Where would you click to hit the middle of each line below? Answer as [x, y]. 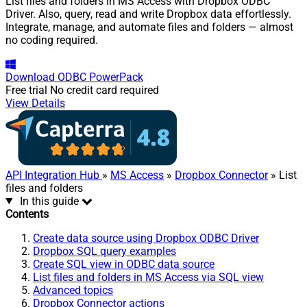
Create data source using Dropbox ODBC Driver [146, 238]
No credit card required [105, 90]
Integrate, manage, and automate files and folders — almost [149, 27]
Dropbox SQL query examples [105, 251]
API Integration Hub [54, 175]
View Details [35, 103]
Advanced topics [73, 290]
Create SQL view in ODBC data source [124, 264]
